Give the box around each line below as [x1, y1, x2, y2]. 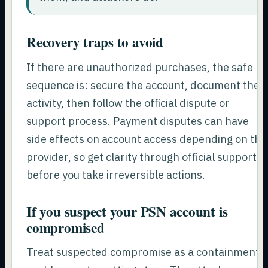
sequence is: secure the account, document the [26, 78, 260, 92]
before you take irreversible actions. [26, 167, 206, 182]
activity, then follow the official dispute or [26, 96, 230, 110]
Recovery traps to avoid [26, 32, 163, 53]
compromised [26, 217, 105, 237]
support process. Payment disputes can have [26, 114, 249, 128]
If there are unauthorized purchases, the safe [26, 60, 254, 74]
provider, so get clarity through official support [26, 150, 257, 164]
